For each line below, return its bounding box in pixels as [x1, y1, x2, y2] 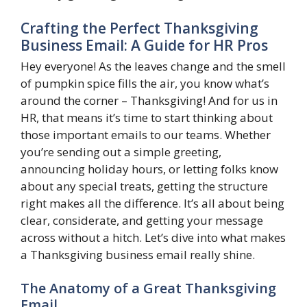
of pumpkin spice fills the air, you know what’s [21, 75, 269, 91]
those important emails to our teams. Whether [21, 126, 271, 143]
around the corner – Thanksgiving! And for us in [21, 92, 278, 108]
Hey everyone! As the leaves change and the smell [21, 58, 286, 74]
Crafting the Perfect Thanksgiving [21, 18, 258, 38]
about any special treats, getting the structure [21, 177, 268, 194]
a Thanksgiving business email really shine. [21, 246, 255, 262]
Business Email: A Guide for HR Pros [21, 35, 268, 55]
